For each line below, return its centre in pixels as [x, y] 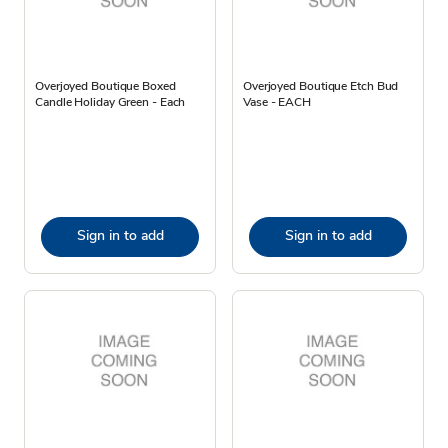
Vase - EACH [277, 101]
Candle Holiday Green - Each [110, 101]
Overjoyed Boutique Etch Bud [321, 85]
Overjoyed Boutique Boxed [105, 85]
